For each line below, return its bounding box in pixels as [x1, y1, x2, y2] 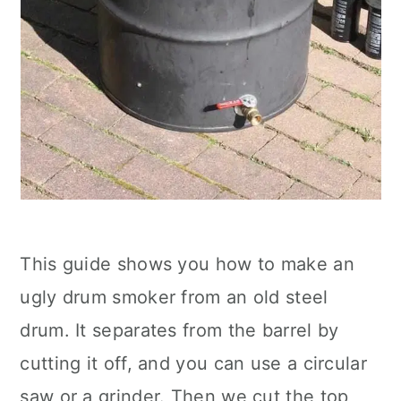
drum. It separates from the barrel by [20, 320, 339, 341]
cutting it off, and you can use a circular [20, 353, 367, 374]
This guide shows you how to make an [20, 253, 354, 275]
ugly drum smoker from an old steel [20, 286, 328, 308]
